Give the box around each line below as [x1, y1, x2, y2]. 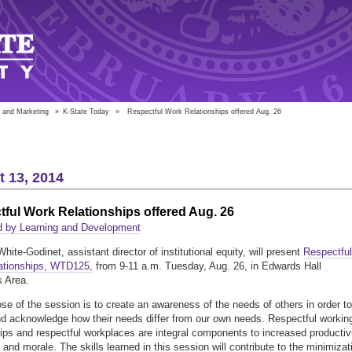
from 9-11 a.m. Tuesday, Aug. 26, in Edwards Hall [93, 260, 321, 273]
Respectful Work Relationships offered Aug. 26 [127, 108, 281, 115]
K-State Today [63, 108, 109, 115]
